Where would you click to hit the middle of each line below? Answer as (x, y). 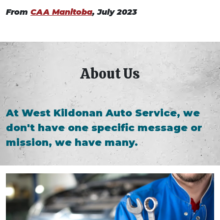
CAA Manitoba (61, 12)
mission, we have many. (72, 142)
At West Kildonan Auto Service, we (103, 113)
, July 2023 (115, 12)
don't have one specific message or (104, 127)
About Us (110, 73)
